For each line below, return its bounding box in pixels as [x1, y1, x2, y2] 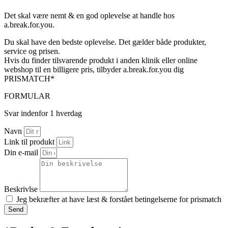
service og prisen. [4, 47, 62, 56]
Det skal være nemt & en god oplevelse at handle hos [4, 11, 175, 20]
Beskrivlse [4, 185, 40, 194]
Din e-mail [4, 148, 40, 157]
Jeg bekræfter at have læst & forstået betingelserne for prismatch [16, 195, 221, 204]
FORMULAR [4, 92, 50, 101]
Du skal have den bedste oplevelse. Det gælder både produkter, [4, 38, 206, 47]
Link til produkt [4, 137, 56, 147]
